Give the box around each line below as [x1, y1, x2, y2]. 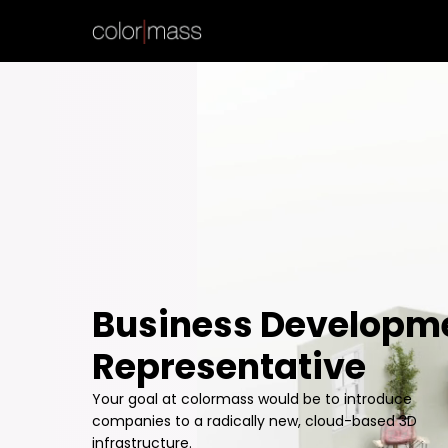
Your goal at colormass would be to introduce [92, 389, 412, 409]
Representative [92, 342, 366, 391]
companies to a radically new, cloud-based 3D [92, 411, 417, 431]
